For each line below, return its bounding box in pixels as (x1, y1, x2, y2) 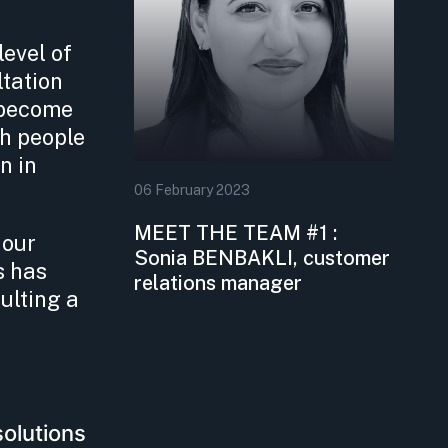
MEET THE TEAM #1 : (134, 220, 338, 244)
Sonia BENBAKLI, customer (134, 245, 391, 269)
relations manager (134, 270, 303, 294)
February (155, 181, 214, 198)
